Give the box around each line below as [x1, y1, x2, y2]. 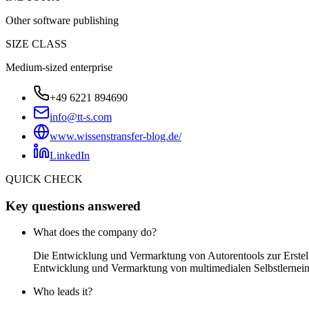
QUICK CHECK [6, 172, 83, 185]
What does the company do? [33, 226, 157, 239]
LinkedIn [50, 149, 90, 161]
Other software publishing [6, 14, 119, 26]
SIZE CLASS [6, 37, 67, 50]
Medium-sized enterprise [6, 61, 112, 73]
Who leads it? [33, 286, 92, 298]
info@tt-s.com [50, 110, 112, 123]
